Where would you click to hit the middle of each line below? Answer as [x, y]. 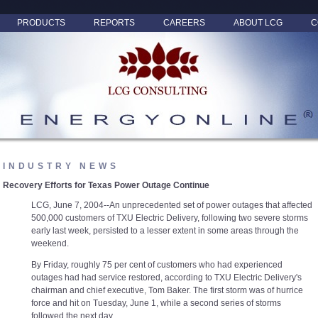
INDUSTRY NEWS [61, 166]
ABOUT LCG [258, 23]
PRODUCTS [41, 23]
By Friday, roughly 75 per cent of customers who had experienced [157, 264]
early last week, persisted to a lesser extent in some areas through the [165, 230]
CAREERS [184, 23]
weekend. [50, 243]
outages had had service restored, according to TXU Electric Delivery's [166, 277]
